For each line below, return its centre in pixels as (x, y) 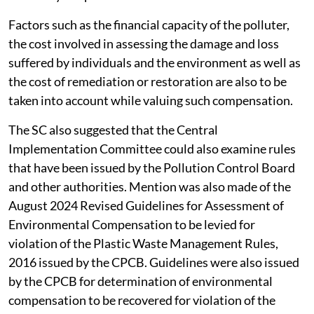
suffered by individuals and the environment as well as (155, 63)
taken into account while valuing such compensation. (151, 101)
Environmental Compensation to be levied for (132, 225)
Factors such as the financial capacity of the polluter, (149, 25)
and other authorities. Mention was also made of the (150, 187)
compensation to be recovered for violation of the (142, 300)
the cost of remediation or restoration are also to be (148, 82)
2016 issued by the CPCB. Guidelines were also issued (154, 262)
